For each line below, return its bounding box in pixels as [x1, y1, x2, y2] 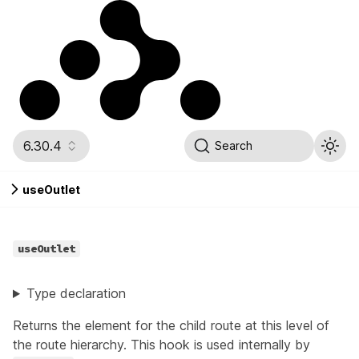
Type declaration [26, 285, 126, 301]
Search [215, 139, 253, 152]
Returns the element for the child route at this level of [13, 317, 329, 333]
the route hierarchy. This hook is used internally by [13, 337, 310, 353]
